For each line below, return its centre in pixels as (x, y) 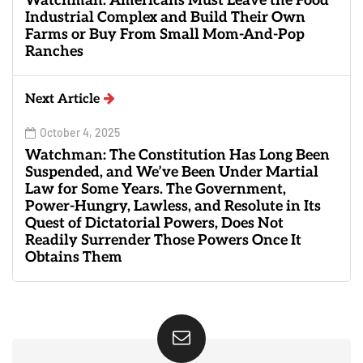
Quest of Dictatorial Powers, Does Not (154, 223)
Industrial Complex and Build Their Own (165, 17)
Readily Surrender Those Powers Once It (163, 240)
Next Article (62, 99)
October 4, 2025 (80, 132)
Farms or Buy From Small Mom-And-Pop (165, 34)
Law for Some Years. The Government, (156, 189)
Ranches (54, 51)
